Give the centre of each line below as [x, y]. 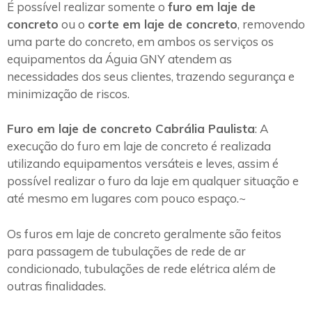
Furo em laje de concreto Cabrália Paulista [131, 129]
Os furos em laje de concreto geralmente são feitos [144, 233]
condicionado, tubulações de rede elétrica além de [141, 268]
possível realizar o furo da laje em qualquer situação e [153, 181]
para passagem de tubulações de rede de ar [126, 251]
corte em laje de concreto [163, 24]
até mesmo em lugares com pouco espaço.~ [126, 198]
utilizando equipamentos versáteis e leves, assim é [143, 164]
